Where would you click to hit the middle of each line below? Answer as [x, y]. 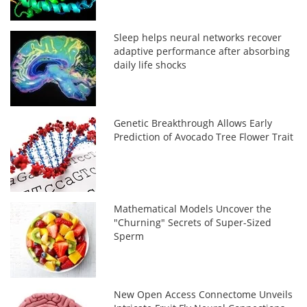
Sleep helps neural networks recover [198, 37]
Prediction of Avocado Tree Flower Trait [204, 137]
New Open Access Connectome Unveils [204, 294]
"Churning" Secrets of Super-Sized [193, 222]
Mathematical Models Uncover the [193, 209]
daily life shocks [150, 65]
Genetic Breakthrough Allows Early [193, 123]
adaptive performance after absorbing [202, 51]
